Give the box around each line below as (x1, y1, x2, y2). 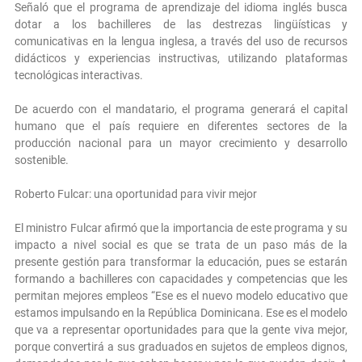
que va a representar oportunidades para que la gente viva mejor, (15, 323, 347, 337)
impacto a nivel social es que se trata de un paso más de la (15, 238, 347, 252)
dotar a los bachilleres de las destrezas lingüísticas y (15, 18, 347, 32)
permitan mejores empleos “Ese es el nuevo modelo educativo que (15, 289, 347, 303)
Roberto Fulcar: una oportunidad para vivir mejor (15, 187, 257, 201)
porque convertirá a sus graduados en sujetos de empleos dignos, (15, 340, 347, 354)
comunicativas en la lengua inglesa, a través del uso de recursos (15, 35, 347, 48)
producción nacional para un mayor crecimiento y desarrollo (15, 137, 347, 150)
